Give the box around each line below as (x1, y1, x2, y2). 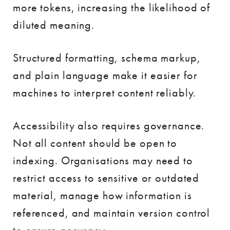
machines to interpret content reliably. (13, 85, 197, 100)
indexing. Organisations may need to (13, 152, 193, 168)
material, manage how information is (13, 187, 192, 203)
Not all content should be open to (13, 135, 178, 150)
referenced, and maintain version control (13, 205, 210, 220)
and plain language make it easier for (13, 67, 198, 83)
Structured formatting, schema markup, (13, 50, 201, 65)
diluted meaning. (13, 17, 95, 32)
